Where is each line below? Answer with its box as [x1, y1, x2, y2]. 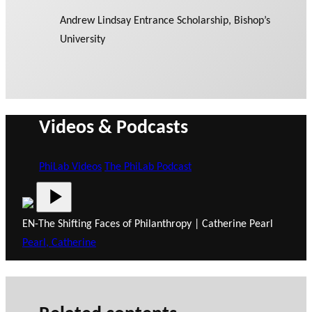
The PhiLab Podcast [104, 161, 192, 173]
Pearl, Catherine [22, 237, 96, 249]
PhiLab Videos [39, 161, 102, 173]
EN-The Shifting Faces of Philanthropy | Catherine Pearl [22, 219, 273, 230]
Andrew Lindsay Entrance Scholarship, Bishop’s [60, 15, 271, 27]
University [60, 34, 106, 46]
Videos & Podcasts [39, 118, 188, 138]
